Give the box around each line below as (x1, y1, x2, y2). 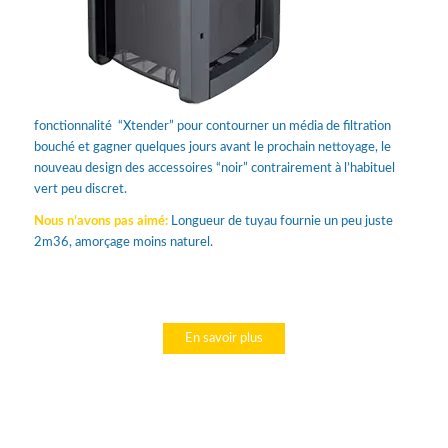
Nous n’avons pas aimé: (33, 214, 171, 228)
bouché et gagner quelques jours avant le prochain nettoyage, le (33, 140, 391, 154)
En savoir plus (184, 331, 263, 345)
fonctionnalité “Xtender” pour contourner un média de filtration (33, 119, 391, 133)
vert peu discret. (33, 182, 127, 196)
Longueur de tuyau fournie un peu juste (170, 214, 393, 228)
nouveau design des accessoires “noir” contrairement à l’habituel (33, 161, 395, 175)
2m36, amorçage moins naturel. (33, 235, 213, 249)
